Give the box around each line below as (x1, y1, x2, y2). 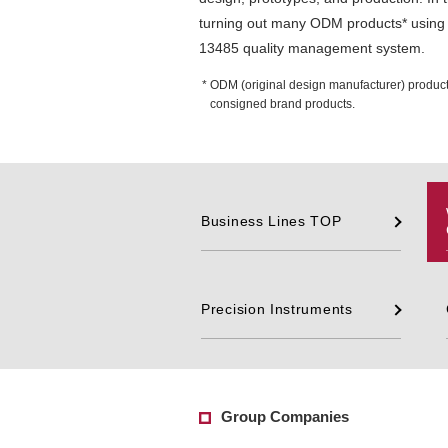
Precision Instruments (201, 301, 353, 318)
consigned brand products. (210, 96, 356, 111)
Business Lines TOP (201, 213, 342, 230)
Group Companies (221, 407, 349, 425)
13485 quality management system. (198, 39, 425, 56)
